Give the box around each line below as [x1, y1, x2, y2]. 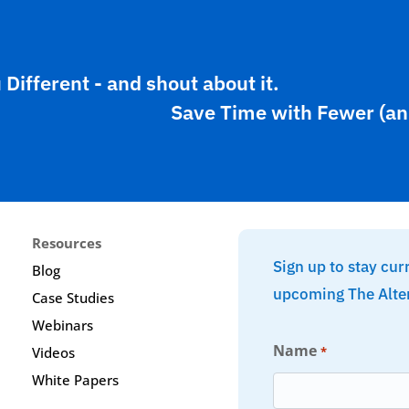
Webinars [31, 315, 93, 334]
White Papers [31, 370, 119, 389]
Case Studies [31, 288, 114, 307]
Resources [31, 233, 101, 252]
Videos [31, 342, 75, 362]
